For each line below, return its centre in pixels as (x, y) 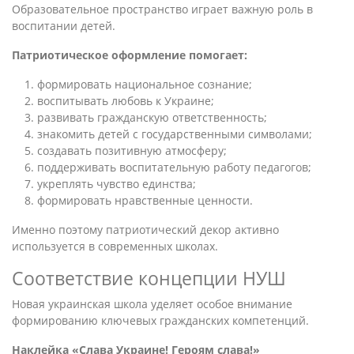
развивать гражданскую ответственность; (152, 117)
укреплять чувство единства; (117, 184)
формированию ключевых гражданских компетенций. (160, 320)
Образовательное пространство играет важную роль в (162, 9)
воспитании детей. (64, 26)
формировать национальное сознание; (145, 84)
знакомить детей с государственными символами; (175, 134)
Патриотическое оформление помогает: (130, 55)
